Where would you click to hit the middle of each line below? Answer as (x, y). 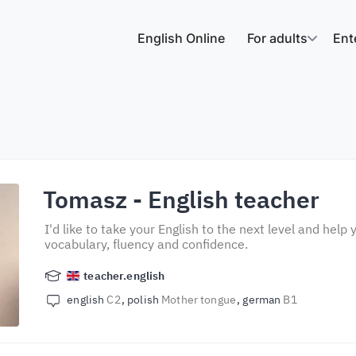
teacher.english (124, 276)
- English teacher (224, 199)
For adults (277, 38)
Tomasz (85, 199)
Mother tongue (199, 300)
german (263, 300)
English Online (181, 38)
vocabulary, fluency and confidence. (147, 244)
